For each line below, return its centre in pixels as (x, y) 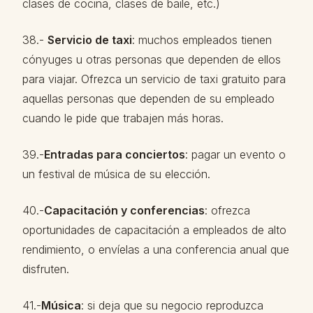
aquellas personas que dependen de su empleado (148, 99)
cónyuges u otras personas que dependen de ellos (152, 59)
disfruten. (46, 269)
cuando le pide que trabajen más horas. (123, 118)
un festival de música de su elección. (116, 174)
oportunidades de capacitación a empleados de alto (154, 230)
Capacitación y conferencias (124, 210)
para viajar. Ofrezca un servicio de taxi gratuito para (154, 79)
